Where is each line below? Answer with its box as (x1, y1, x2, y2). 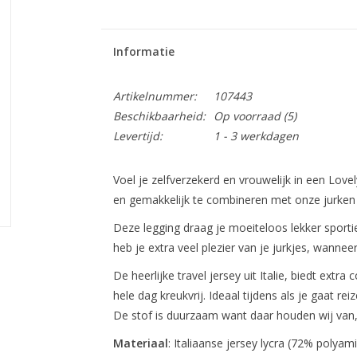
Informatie (112, 44, 175, 59)
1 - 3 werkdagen (213, 128, 299, 143)
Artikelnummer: (112, 88, 197, 104)
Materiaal (112, 335, 168, 351)
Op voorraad (213, 108, 280, 124)
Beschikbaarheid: (112, 108, 206, 124)
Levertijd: (112, 128, 163, 143)
